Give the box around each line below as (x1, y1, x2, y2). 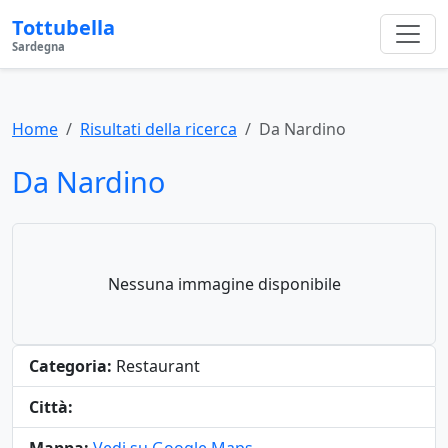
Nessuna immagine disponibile (107, 273, 341, 295)
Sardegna (12, 39, 65, 54)
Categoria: (29, 355, 112, 377)
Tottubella (12, 14, 115, 41)
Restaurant (112, 355, 200, 377)
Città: (29, 396, 73, 418)
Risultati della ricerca (80, 118, 237, 140)
